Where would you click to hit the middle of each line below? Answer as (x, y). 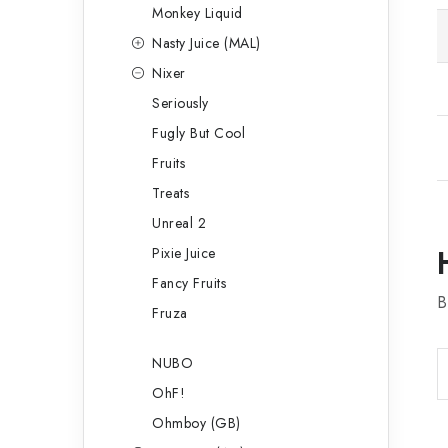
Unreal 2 (179, 223)
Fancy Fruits (189, 283)
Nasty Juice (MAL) (206, 43)
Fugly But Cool (198, 133)
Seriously (180, 103)
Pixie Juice (184, 253)
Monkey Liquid (197, 13)
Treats (170, 193)
